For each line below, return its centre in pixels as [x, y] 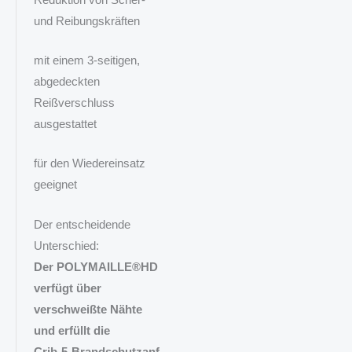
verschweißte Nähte [88, 309]
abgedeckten [66, 81]
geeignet [55, 185]
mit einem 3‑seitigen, [86, 60]
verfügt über [67, 288]
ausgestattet [65, 124]
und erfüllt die [71, 330]
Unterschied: [66, 246]
